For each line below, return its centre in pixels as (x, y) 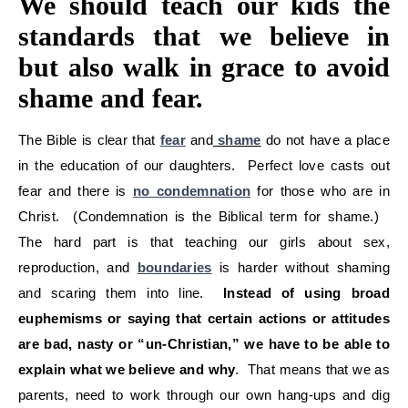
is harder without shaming (301, 267)
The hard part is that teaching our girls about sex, (204, 241)
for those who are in (321, 190)
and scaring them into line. (121, 292)
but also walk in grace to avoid (204, 66)
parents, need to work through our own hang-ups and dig (204, 394)
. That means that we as (312, 369)
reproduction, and (78, 267)
